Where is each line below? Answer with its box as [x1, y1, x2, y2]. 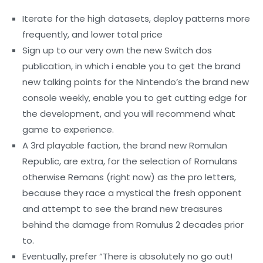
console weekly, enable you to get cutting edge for [22, 91, 247, 104]
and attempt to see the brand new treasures [22, 202, 223, 215]
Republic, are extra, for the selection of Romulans [22, 154, 238, 167]
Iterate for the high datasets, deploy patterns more [22, 12, 251, 25]
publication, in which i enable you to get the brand [22, 59, 241, 72]
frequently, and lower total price [22, 28, 163, 41]
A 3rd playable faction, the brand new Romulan [22, 139, 228, 151]
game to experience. [22, 123, 114, 136]
